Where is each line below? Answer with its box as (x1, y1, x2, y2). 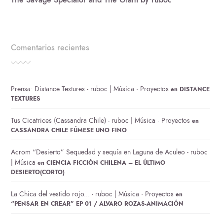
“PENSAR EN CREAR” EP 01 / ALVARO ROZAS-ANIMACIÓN (11, 199, 184, 208)
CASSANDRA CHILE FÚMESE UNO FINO (11, 126, 127, 134)
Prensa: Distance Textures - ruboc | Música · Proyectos (11, 84, 169, 94)
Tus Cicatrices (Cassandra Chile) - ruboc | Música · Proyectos (11, 115, 190, 125)
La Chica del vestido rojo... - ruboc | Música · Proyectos (11, 189, 174, 199)
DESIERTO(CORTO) (11, 168, 65, 176)
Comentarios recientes (11, 42, 90, 54)
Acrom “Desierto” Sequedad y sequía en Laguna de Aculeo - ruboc (11, 147, 208, 157)
